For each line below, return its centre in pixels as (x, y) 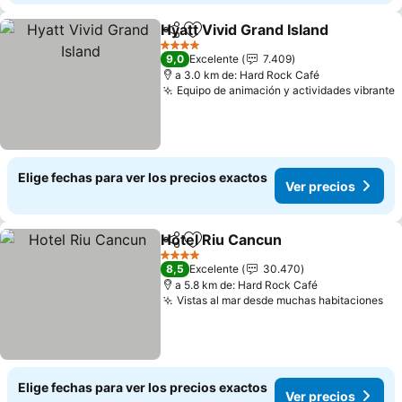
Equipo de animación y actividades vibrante (286, 90)
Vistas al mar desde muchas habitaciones (280, 300)
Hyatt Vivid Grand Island (245, 30)
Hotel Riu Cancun (222, 240)
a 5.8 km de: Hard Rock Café (247, 285)
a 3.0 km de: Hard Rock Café (248, 75)
